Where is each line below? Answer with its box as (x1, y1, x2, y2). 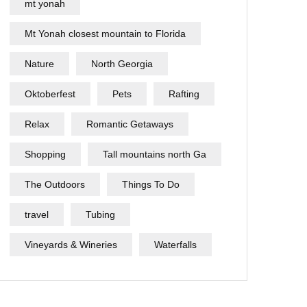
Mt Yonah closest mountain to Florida (25, 28, 186, 39)
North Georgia (91, 58, 153, 69)
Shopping (25, 149, 66, 160)
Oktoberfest (25, 88, 75, 99)
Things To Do (122, 179, 180, 190)
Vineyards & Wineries (25, 239, 117, 250)
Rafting (169, 88, 199, 99)
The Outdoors (25, 179, 85, 190)
